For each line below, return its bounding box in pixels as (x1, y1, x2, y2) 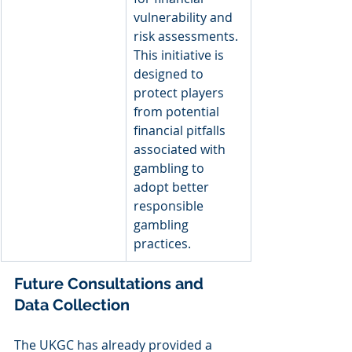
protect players (134, 84, 227, 101)
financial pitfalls (134, 122, 229, 139)
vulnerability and (134, 9, 236, 26)
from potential (134, 103, 222, 120)
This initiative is (134, 46, 227, 64)
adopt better (134, 178, 212, 196)
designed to (134, 65, 207, 82)
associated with (134, 141, 229, 158)
